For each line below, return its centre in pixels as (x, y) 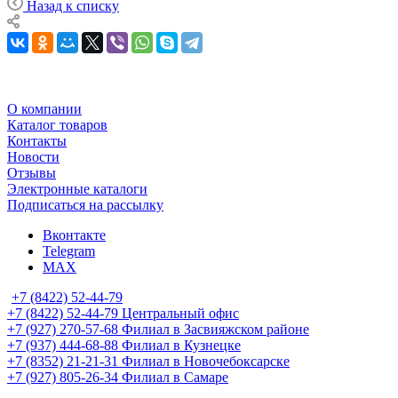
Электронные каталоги (77, 188)
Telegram (69, 251)
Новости (33, 156)
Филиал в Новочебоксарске (206, 361)
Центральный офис (180, 313)
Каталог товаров (57, 124)
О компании (44, 108)
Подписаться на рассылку (85, 204)
